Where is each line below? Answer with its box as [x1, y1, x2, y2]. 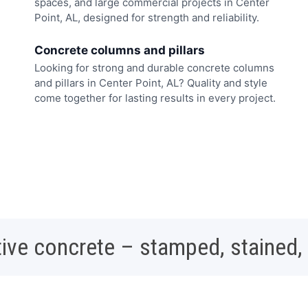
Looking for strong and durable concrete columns [34, 60, 274, 74]
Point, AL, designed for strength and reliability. [34, 11, 259, 25]
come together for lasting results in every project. [34, 91, 276, 104]
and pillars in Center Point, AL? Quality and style [34, 76, 267, 89]
